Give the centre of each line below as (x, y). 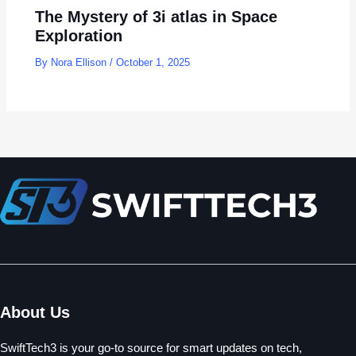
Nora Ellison (81, 62)
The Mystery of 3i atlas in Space (157, 16)
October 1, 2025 (153, 62)
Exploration (79, 35)
